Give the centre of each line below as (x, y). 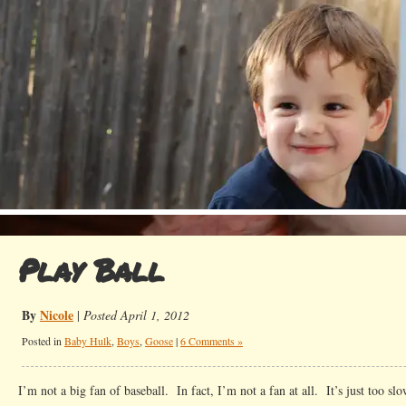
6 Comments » (212, 341)
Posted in (43, 341)
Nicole (57, 315)
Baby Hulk (88, 341)
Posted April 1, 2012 (136, 315)
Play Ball (91, 270)
